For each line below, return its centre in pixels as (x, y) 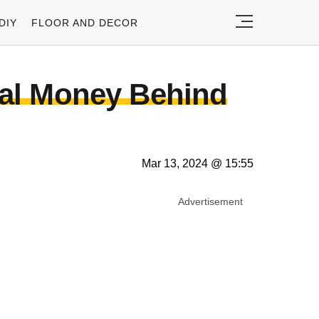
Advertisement (210, 202)
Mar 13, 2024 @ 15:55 (198, 163)
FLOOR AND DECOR (85, 22)
